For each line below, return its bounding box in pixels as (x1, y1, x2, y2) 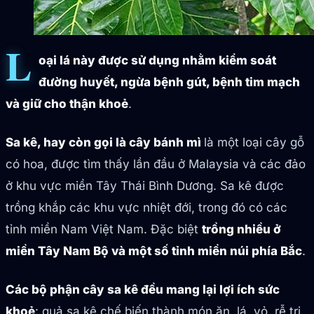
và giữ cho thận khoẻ (6, 97, 128, 111)
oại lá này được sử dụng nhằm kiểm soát (38, 53, 276, 68)
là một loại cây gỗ (204, 135, 304, 150)
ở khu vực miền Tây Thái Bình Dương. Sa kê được (6, 179, 284, 193)
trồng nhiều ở (202, 222, 281, 237)
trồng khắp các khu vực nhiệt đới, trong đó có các (6, 200, 287, 215)
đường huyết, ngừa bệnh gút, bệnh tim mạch (38, 75, 300, 90)
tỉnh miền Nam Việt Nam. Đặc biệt (6, 222, 202, 237)
